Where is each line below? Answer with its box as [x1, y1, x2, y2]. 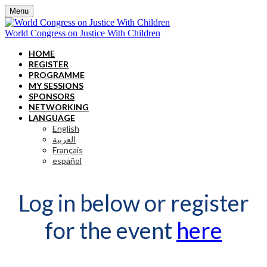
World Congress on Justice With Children [5, 28, 160, 38]
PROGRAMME [29, 70, 85, 80]
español [52, 156, 82, 166]
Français [52, 145, 83, 155]
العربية [52, 134, 76, 144]
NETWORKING [29, 102, 89, 112]
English [52, 123, 79, 133]
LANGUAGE [29, 113, 75, 123]
